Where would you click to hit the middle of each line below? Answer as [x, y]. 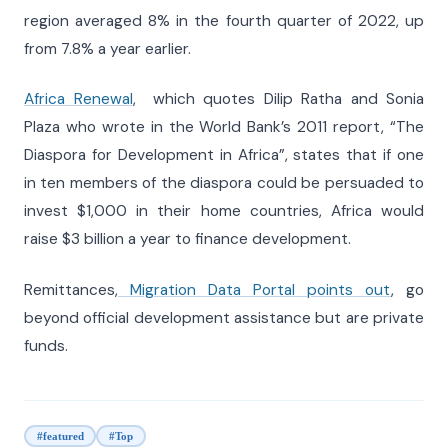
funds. [46, 345]
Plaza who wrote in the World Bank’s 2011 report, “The [224, 127]
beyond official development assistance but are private [224, 317]
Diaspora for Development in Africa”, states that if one [224, 155]
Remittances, [71, 289]
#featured [60, 435]
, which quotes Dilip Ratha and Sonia [278, 99]
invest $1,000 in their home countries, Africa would [224, 211]
